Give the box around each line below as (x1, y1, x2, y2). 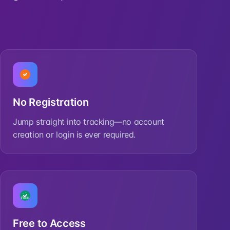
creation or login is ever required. (13, 129, 136, 140)
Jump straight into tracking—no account (13, 117, 164, 127)
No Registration (13, 96, 89, 108)
